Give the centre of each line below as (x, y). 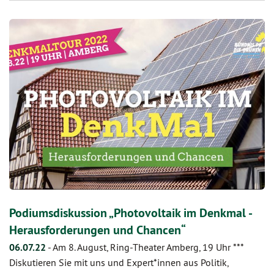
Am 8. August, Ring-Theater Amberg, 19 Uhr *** (148, 247)
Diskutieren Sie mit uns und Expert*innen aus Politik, (119, 262)
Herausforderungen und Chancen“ (98, 230)
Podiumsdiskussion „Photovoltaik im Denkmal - (130, 213)
